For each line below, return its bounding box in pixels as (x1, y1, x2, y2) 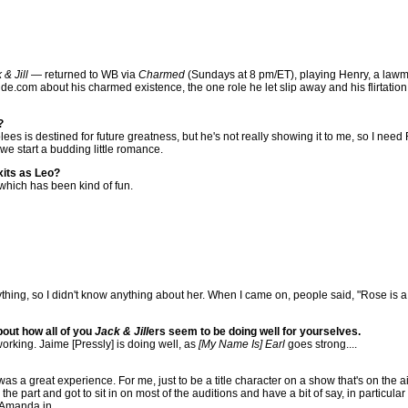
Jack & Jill (95, 325, 148, 338)
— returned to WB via (28, 68, 138, 81)
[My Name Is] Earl (199, 338, 285, 351)
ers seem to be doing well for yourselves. (148, 325, 361, 338)
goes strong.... (285, 338, 357, 351)
